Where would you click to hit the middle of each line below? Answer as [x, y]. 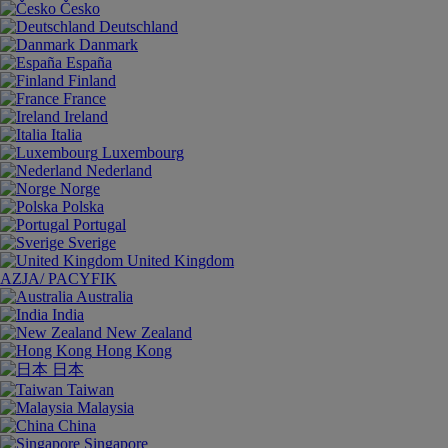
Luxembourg [143, 152]
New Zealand [149, 332]
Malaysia [105, 407]
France [84, 98]
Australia [104, 296]
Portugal [99, 224]
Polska [83, 206]
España [89, 62]
